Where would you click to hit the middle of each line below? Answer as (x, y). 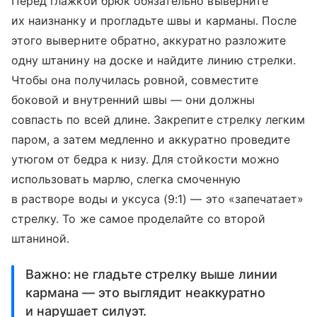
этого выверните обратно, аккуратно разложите (149, 40)
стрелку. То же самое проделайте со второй (138, 218)
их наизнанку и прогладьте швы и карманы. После (154, 20)
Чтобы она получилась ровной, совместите (135, 80)
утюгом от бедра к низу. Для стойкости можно (146, 159)
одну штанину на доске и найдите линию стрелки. (154, 60)
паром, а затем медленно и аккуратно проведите (151, 139)
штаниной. (41, 238)
